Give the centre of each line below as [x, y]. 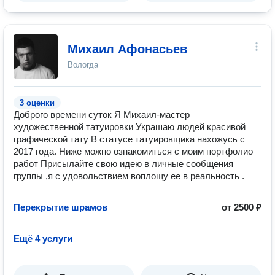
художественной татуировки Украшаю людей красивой [130, 127]
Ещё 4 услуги [43, 238]
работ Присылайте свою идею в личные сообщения [123, 164]
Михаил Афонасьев [127, 49]
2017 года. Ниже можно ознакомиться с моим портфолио [133, 151]
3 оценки [37, 103]
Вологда [83, 65]
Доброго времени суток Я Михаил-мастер [102, 114]
